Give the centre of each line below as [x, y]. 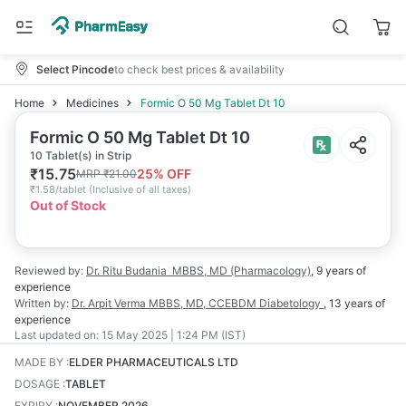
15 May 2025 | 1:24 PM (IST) [174, 335]
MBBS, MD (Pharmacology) [242, 271]
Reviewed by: [49, 271]
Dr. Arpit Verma [109, 303]
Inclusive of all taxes [140, 189]
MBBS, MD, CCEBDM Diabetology [236, 303]
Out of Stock [68, 205]
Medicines [92, 103]
